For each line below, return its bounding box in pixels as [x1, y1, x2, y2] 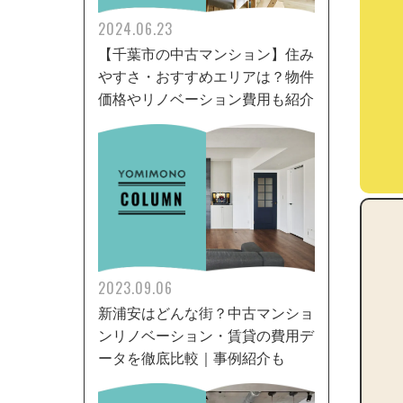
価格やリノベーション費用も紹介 [98, 89, 315, 108]
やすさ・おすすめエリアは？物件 [98, 67, 315, 85]
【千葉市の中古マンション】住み [98, 44, 315, 63]
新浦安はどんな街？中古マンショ [98, 304, 315, 323]
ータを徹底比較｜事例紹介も [98, 349, 286, 368]
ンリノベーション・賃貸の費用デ [98, 327, 315, 345]
